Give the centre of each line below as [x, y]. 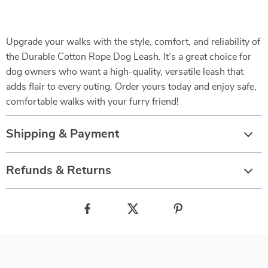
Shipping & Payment [63, 134]
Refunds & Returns [59, 170]
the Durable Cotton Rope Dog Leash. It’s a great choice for [129, 57]
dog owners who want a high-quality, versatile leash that [125, 72]
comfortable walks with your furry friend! [92, 102]
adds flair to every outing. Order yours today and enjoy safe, [131, 87]
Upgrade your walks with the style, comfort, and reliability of [133, 42]
